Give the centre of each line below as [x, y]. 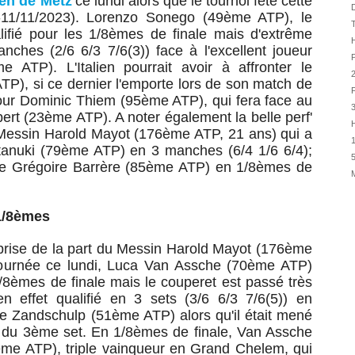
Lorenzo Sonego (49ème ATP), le [200, 17]
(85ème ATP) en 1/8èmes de [219, 167]
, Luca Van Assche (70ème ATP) [205, 265]
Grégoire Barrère [69, 167]
